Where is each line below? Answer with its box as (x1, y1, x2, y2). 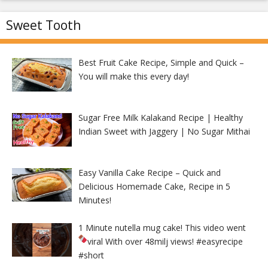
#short (78, 249, 104, 261)
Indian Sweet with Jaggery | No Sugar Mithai (78, 125, 250, 137)
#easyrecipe (194, 235, 243, 247)
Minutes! (78, 194, 111, 206)
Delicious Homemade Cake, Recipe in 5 (78, 180, 230, 192)
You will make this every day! (78, 70, 189, 82)
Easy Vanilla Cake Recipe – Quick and (78, 166, 221, 178)
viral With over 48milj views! (87, 235, 194, 247)
